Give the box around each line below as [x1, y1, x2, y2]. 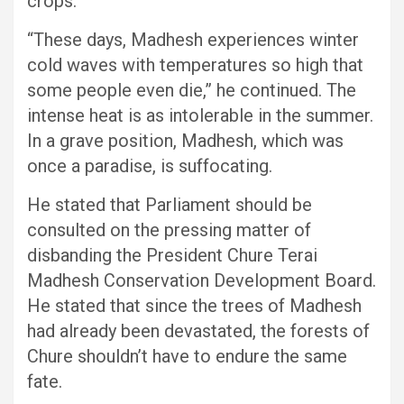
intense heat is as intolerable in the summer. [27, 104, 373, 126]
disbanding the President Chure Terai [27, 243, 317, 266]
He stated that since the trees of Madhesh [27, 294, 362, 317]
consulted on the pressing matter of [27, 218, 311, 241]
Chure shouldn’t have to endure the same [27, 344, 347, 367]
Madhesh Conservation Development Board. [27, 269, 376, 291]
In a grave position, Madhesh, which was [27, 129, 344, 151]
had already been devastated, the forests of [27, 319, 370, 342]
